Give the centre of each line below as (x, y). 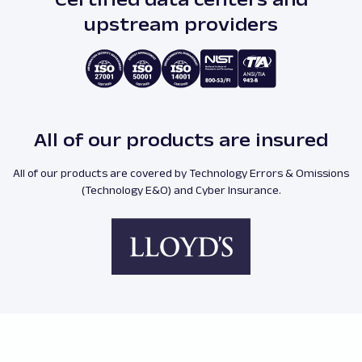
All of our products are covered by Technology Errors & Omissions (181, 173)
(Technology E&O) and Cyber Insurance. (181, 190)
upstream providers (181, 24)
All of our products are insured (181, 140)
